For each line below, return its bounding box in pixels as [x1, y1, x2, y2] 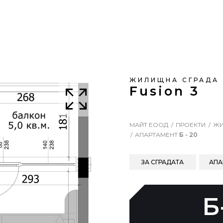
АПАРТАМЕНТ [133, 131, 179, 138]
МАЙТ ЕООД [129, 121, 168, 128]
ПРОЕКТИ [175, 121, 206, 128]
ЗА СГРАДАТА [141, 158, 184, 166]
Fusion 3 [129, 83, 200, 99]
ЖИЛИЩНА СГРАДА [129, 76, 219, 84]
